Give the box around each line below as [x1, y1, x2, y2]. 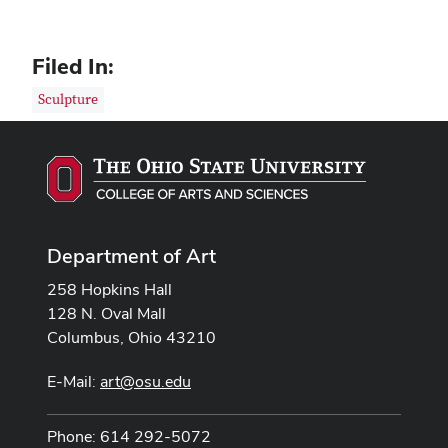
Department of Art [47, 242, 216, 269]
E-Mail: [47, 370, 100, 392]
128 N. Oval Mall [47, 302, 166, 324]
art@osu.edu [100, 370, 191, 392]
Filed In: [32, 51, 114, 80]
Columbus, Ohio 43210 [47, 326, 216, 348]
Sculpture [38, 90, 98, 109]
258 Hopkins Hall [47, 278, 172, 300]
